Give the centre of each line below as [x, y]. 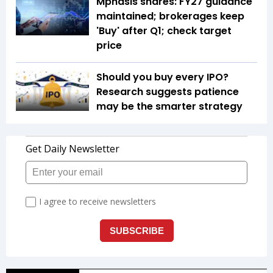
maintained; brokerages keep [170, 16]
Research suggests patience [168, 91]
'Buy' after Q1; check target [164, 30]
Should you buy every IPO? [162, 77]
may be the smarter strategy [169, 106]
